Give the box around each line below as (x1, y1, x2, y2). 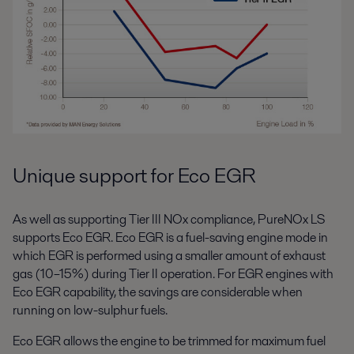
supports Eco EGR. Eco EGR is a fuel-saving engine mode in (13, 228, 328, 247)
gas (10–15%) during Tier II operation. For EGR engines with (13, 264, 333, 283)
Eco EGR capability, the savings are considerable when (13, 282, 303, 301)
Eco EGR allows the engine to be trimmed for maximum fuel (13, 331, 326, 350)
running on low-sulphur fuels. (13, 300, 168, 319)
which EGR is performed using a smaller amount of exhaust (13, 246, 326, 265)
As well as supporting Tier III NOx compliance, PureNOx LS (13, 209, 325, 228)
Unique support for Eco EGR (13, 160, 256, 190)
